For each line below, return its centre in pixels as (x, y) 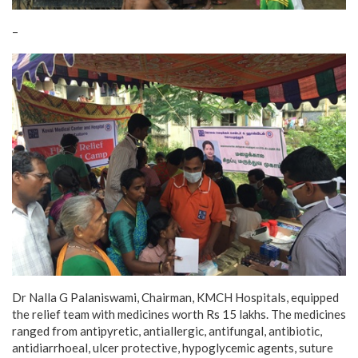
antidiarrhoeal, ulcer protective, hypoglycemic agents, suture (173, 348)
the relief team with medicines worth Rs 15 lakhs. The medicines (179, 314)
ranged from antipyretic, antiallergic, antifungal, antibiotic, (167, 331)
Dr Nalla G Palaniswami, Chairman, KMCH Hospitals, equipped (175, 298)
